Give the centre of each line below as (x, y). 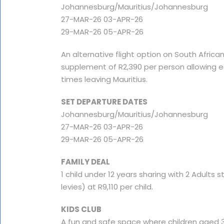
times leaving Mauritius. (104, 79)
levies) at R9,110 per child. (107, 187)
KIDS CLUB (81, 209)
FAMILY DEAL (85, 162)
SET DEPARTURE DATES (104, 102)
